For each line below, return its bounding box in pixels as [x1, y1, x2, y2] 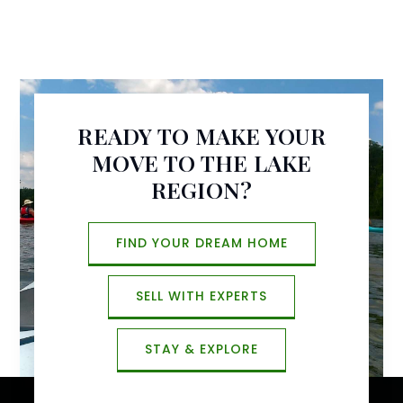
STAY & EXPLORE [145, 339, 258, 358]
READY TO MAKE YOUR [77, 120, 326, 150]
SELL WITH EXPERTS [136, 286, 267, 305]
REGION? [150, 174, 253, 204]
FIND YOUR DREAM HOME [115, 233, 288, 252]
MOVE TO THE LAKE [91, 147, 312, 177]
